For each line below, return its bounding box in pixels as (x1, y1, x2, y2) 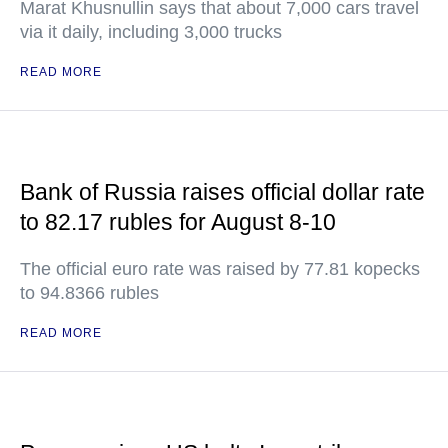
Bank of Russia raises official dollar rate (20, 179, 425, 205)
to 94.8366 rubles (20, 283, 159, 303)
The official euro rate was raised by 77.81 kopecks (20, 259, 420, 279)
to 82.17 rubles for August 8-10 (20, 209, 336, 235)
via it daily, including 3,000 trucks (20, 22, 282, 42)
